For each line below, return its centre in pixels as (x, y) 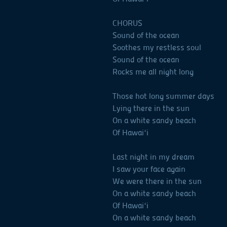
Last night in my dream (154, 157)
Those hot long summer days (163, 96)
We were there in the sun (157, 181)
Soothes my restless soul (157, 48)
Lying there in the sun (151, 108)
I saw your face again (149, 169)
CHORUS (127, 23)
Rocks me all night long (153, 72)
